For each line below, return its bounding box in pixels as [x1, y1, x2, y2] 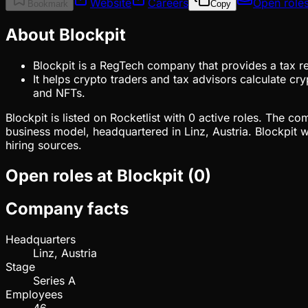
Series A [33, 274, 76, 288]
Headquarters [5, 232, 76, 247]
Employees [5, 287, 63, 302]
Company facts [5, 199, 129, 219]
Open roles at [5, 165, 117, 186]
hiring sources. [5, 137, 82, 152]
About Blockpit [5, 24, 126, 45]
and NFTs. [33, 85, 85, 100]
